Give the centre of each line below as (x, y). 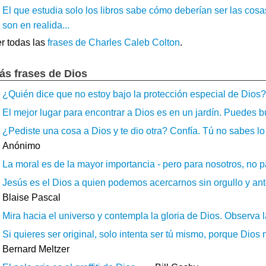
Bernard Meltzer (36, 249)
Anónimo (21, 145)
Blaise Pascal (31, 197)
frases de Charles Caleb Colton (114, 42)
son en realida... (36, 25)
